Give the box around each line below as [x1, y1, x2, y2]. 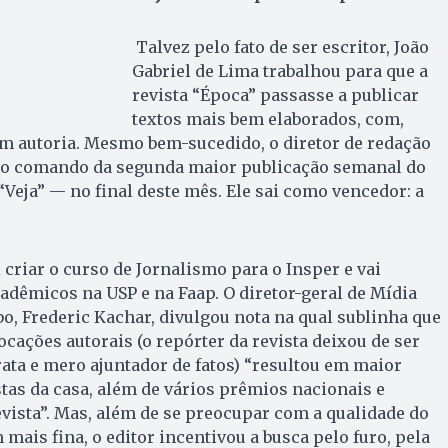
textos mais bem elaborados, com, [131, 109, 404, 130]
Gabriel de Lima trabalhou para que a [131, 61, 428, 82]
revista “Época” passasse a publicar [131, 85, 419, 106]
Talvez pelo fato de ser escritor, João [131, 37, 429, 58]
